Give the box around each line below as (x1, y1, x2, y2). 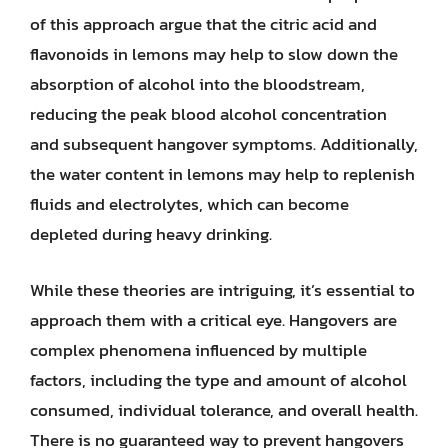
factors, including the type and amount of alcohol (30, 366, 407, 393)
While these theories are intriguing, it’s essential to (30, 276, 415, 303)
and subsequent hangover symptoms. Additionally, (30, 131, 418, 157)
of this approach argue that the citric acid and (30, 11, 377, 37)
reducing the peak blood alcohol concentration (30, 101, 387, 127)
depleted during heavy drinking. (30, 221, 272, 247)
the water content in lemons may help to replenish (30, 161, 415, 187)
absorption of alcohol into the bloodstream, (30, 71, 365, 97)
